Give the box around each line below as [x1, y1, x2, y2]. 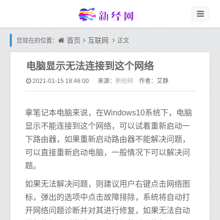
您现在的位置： [17, 37, 58, 44]
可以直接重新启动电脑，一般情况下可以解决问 [25, 148, 190, 157]
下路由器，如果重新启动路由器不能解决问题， [25, 135, 190, 143]
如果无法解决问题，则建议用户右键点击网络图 [25, 180, 190, 188]
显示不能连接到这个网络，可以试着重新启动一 [25, 122, 190, 130]
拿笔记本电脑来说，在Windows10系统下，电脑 [25, 109, 192, 117]
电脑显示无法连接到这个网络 [26, 61, 154, 72]
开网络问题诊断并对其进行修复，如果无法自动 [25, 206, 190, 215]
